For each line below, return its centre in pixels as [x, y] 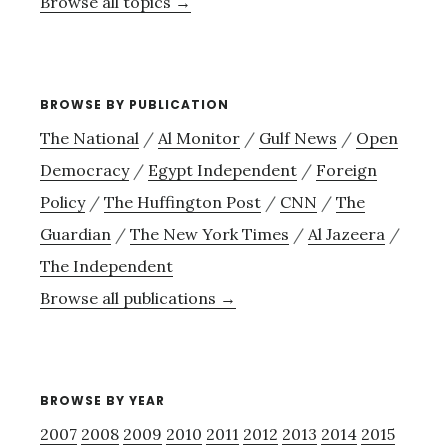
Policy [62, 201]
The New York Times [209, 233]
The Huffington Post [182, 201]
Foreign [346, 169]
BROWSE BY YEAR [102, 400]
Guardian [75, 233]
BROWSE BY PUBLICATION [134, 104]
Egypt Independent [222, 169]
